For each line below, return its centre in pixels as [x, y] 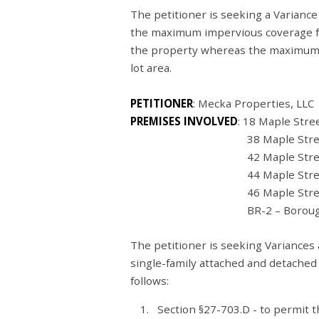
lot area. [154, 68]
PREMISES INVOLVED [184, 121]
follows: [150, 280]
